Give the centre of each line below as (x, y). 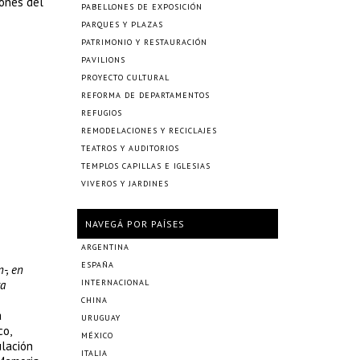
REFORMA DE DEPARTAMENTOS (145, 95)
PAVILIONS (103, 60)
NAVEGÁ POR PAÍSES (135, 224)
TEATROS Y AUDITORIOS (130, 148)
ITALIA (94, 353)
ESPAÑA (98, 265)
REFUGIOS (102, 113)
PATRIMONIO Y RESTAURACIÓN (144, 42)
